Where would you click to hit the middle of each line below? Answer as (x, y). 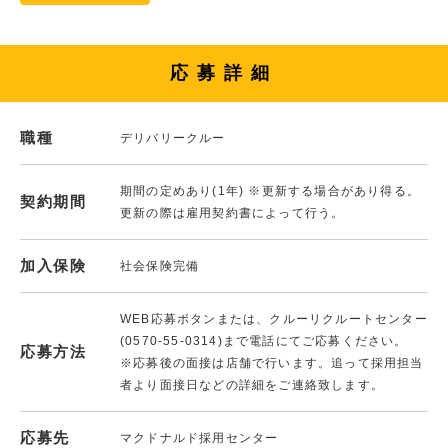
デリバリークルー (173, 137)
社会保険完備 (160, 265)
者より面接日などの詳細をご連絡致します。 (252, 384)
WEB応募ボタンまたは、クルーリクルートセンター (274, 318)
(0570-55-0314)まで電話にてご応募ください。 (264, 340)
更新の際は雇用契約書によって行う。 (232, 212)
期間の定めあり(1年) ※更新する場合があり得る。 (270, 190)
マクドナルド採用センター (199, 437)
